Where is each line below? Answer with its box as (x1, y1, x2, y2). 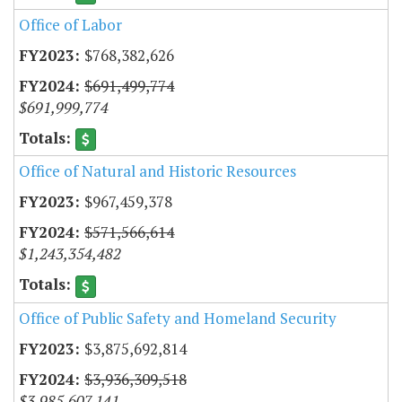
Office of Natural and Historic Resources (19, 161, 296, 182)
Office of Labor (19, 14, 122, 36)
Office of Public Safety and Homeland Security (19, 307, 336, 328)
